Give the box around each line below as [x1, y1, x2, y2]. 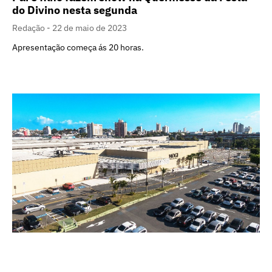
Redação [12, 22, 47, 33]
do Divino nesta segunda [12, 2, 137, 17]
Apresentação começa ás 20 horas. [12, 41, 144, 53]
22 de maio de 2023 [52, 22, 127, 33]
